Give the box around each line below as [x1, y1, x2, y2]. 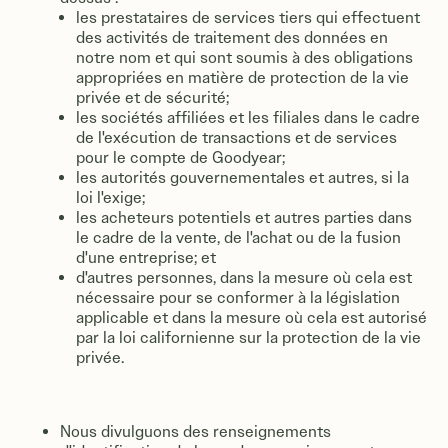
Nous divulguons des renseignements [60, 422, 331, 441]
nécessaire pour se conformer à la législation [76, 288, 400, 307]
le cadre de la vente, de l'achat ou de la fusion [76, 228, 401, 247]
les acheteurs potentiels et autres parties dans [76, 208, 412, 227]
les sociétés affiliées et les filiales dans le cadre [76, 108, 420, 127]
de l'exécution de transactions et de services [76, 128, 397, 147]
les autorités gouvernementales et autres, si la [76, 168, 409, 187]
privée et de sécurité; [76, 88, 229, 107]
